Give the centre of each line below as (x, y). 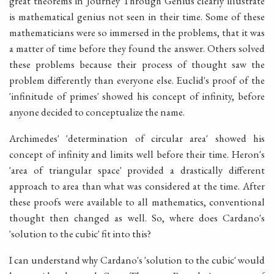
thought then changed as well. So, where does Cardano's (137, 218)
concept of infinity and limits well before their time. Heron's (137, 154)
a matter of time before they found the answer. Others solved (137, 49)
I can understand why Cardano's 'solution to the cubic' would (137, 260)
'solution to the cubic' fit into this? (80, 234)
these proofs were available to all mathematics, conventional (137, 202)
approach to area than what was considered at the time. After (137, 186)
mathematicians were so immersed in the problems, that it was (137, 33)
